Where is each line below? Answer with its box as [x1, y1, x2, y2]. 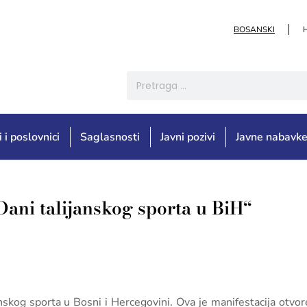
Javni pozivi [160, 130, 216, 145]
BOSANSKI [234, 24, 275, 35]
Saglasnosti [80, 130, 140, 145]
